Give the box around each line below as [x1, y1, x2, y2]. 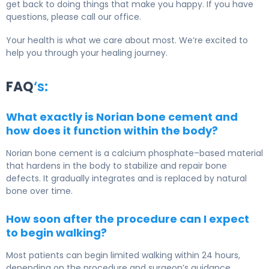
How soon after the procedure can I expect [6, 211, 249, 227]
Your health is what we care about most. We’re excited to [6, 34, 248, 47]
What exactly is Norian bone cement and [6, 109, 238, 125]
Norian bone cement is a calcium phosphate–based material [6, 147, 263, 160]
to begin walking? [6, 225, 107, 241]
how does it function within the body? [6, 123, 218, 139]
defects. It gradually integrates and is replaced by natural [6, 172, 247, 185]
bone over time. [6, 185, 73, 198]
